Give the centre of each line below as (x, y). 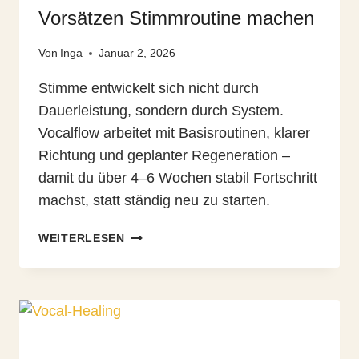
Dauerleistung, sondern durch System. (161, 111)
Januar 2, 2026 (137, 53)
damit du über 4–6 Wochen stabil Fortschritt (178, 178)
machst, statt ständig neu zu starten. (154, 201)
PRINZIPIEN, (160, 253)
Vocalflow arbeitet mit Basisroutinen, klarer (174, 133)
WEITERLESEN (82, 238)
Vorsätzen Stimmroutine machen (176, 18)
